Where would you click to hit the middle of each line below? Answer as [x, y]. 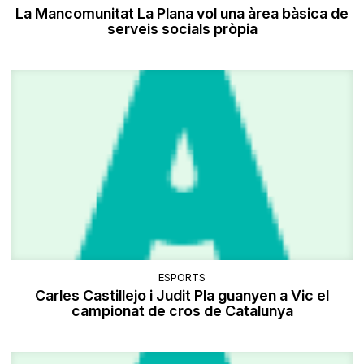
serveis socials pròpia [182, 28]
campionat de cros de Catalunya [182, 311]
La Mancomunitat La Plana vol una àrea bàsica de [182, 13]
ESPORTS [182, 277]
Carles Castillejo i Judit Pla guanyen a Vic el [182, 296]
